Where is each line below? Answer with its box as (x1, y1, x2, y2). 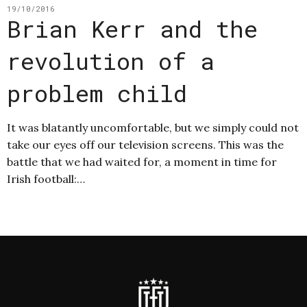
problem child (7, 77, 187, 108)
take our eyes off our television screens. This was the (7, 137, 284, 151)
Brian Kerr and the (7, 12, 258, 44)
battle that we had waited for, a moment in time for (7, 154, 277, 169)
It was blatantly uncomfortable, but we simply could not (7, 120, 299, 134)
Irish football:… (7, 171, 85, 186)
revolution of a (7, 45, 214, 76)
